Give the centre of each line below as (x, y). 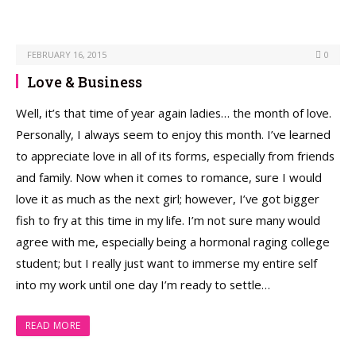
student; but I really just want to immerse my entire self (166, 263)
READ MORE (53, 325)
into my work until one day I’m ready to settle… (143, 284)
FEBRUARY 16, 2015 (67, 54)
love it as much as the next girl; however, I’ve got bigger (168, 198)
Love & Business (85, 81)
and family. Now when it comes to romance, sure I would (169, 177)
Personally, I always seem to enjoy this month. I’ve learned (173, 134)
